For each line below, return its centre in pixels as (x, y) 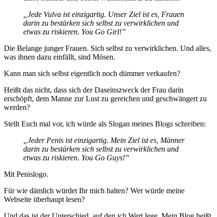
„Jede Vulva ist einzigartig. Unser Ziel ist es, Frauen (104, 15)
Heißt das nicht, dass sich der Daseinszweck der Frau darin (94, 90)
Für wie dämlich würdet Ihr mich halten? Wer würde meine (94, 191)
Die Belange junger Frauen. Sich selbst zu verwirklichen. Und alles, (108, 48)
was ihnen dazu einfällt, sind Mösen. (60, 57)
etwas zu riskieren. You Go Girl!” (75, 32)
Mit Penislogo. (26, 174)
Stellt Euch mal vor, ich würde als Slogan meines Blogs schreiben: (105, 124)
